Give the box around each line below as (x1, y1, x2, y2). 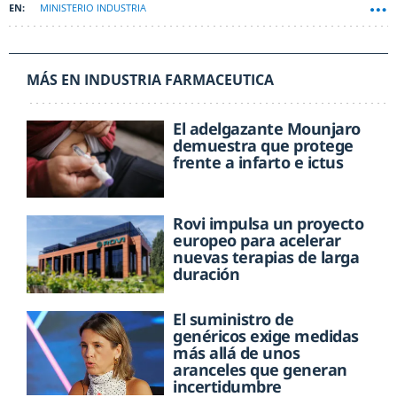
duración (173, 263, 240, 285)
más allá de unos (173, 341, 300, 363)
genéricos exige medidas (173, 324, 359, 346)
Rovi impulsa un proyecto (173, 213, 364, 235)
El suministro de (173, 307, 294, 330)
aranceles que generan (173, 358, 347, 380)
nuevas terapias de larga (173, 246, 360, 269)
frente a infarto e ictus (173, 152, 344, 174)
